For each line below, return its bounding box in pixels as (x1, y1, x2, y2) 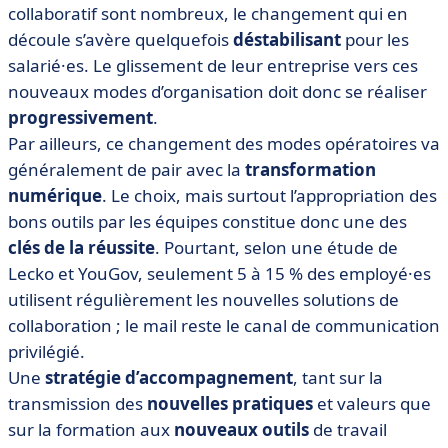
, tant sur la (293, 365, 383, 389)
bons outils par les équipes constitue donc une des (8, 209, 407, 233)
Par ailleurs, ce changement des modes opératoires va (8, 131, 440, 155)
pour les (341, 27, 409, 51)
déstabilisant (233, 27, 341, 51)
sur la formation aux (8, 417, 174, 441)
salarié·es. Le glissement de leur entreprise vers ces (8, 53, 418, 77)
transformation (245, 157, 376, 181)
